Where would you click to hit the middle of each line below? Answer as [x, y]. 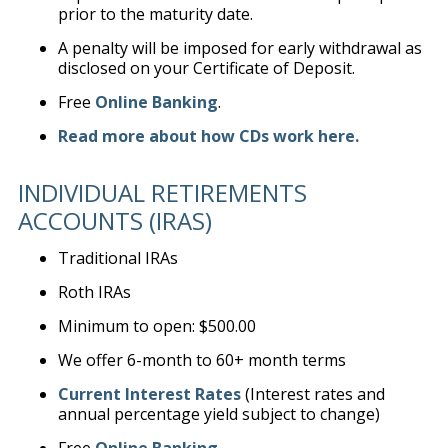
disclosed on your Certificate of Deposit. [206, 68]
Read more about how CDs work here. [208, 136]
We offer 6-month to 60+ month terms [201, 360]
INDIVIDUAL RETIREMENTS [162, 192]
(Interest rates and [312, 394]
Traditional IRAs [117, 258]
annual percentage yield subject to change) [218, 414]
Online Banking [156, 102]
